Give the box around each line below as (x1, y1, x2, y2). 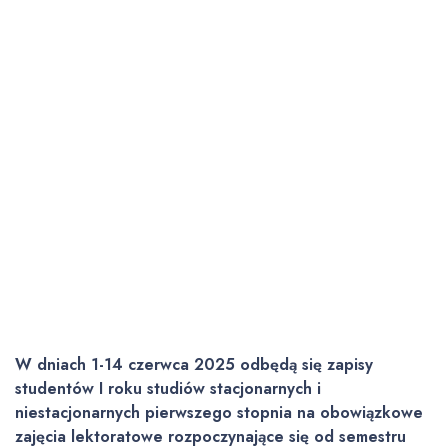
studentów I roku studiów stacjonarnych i (15, 377, 321, 401)
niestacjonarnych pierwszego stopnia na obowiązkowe (15, 401, 423, 425)
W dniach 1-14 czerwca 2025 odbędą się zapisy (15, 353, 373, 377)
